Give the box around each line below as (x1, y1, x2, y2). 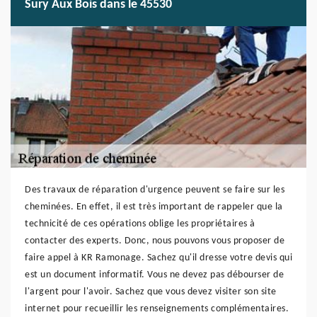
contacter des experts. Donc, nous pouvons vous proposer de (25, 236, 284, 246)
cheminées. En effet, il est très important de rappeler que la (25, 202, 283, 212)
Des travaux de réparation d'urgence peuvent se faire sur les (25, 185, 284, 195)
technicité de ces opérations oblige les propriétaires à (25, 219, 255, 229)
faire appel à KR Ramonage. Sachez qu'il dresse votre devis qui (25, 253, 292, 263)
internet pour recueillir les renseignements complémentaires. (25, 304, 289, 314)
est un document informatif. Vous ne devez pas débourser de (25, 270, 284, 280)
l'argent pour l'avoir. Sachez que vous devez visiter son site (25, 287, 277, 297)
